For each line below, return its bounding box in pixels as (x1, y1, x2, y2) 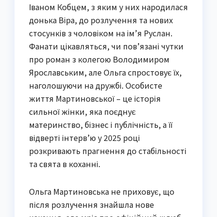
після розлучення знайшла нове (29, 199, 154, 211)
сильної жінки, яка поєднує (29, 106, 136, 118)
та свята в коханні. (29, 158, 100, 170)
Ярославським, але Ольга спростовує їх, (29, 66, 182, 78)
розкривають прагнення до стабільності (29, 145, 186, 157)
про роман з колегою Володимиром (29, 53, 170, 65)
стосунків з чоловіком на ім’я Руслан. (29, 27, 172, 39)
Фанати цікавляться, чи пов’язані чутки (29, 40, 184, 52)
